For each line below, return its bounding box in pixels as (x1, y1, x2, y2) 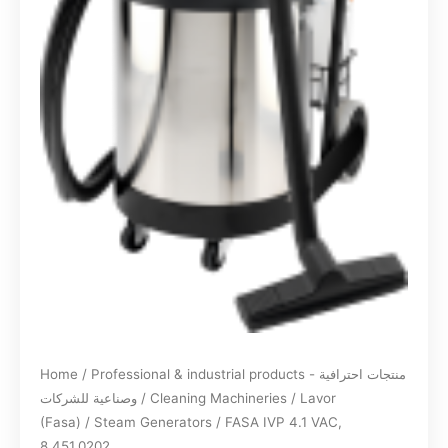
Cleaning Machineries (150, 390, 287, 406)
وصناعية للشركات (40, 390, 137, 406)
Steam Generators (94, 414, 212, 430)
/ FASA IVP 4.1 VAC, (212, 414, 342, 430)
